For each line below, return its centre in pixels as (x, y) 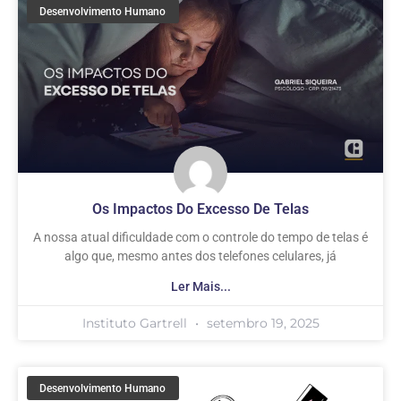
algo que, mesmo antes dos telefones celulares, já (200, 256)
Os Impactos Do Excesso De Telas (200, 209)
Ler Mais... (200, 287)
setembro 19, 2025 (261, 324)
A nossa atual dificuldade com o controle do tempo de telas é (200, 238)
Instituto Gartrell (136, 324)
